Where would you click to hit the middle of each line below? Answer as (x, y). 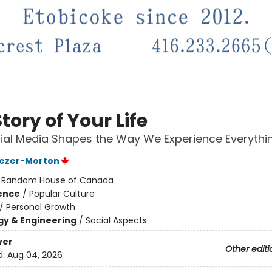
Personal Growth (40, 207)
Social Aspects (116, 221)
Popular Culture (62, 194)
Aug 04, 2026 (35, 255)
